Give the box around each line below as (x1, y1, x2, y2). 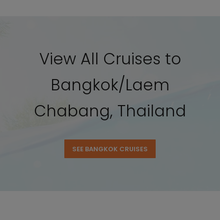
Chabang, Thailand (34, 100, 186, 122)
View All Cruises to (39, 48, 181, 70)
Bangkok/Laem (51, 74, 169, 96)
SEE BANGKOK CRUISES (72, 144, 148, 154)
